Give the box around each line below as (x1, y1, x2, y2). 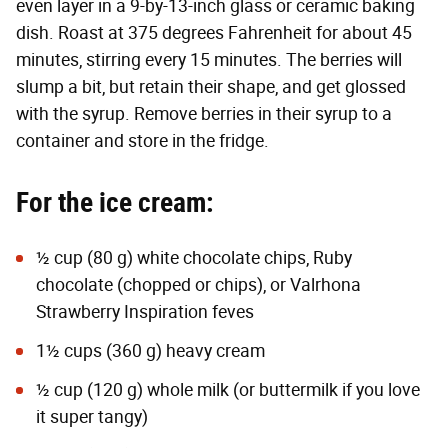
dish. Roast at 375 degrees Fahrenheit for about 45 (16, 22, 412, 45)
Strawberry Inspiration (36, 301, 208, 324)
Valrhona (290, 274, 361, 297)
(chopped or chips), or (113, 274, 290, 297)
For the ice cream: (16, 186, 214, 220)
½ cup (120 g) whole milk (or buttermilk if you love (36, 379, 420, 402)
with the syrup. (16, 103, 130, 126)
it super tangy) (36, 406, 148, 429)
